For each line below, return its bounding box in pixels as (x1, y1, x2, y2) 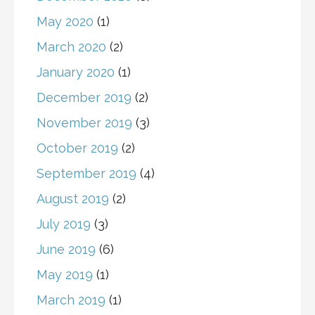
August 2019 (37, 191, 109, 207)
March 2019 (37, 292, 105, 308)
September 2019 (37, 166, 136, 181)
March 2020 (37, 39, 106, 55)
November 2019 (37, 115, 132, 131)
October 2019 (37, 141, 118, 156)
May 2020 (37, 14, 94, 30)
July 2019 (37, 217, 91, 232)
